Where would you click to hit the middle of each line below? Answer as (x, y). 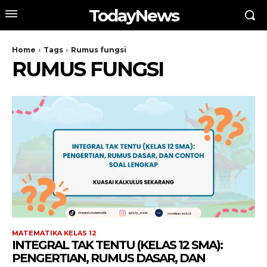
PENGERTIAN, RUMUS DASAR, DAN (108, 258)
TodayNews (133, 15)
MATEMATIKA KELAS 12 (54, 233)
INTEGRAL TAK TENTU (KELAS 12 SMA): (117, 245)
